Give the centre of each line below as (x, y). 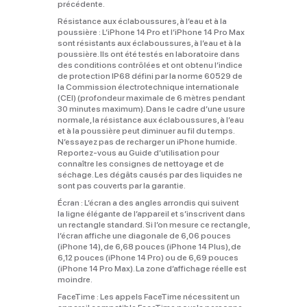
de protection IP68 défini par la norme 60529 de (150, 76)
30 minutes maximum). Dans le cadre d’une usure (151, 109)
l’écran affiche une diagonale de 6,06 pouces (144, 235)
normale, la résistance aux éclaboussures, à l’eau (150, 120)
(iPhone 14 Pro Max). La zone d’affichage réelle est (152, 268)
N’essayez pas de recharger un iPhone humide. (147, 142)
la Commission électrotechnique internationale (148, 87)
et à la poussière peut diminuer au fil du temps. (146, 131)
